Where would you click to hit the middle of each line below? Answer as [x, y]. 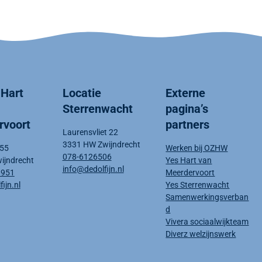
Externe [186, 93]
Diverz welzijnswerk [201, 234]
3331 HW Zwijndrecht [101, 145]
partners [188, 125]
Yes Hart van [189, 161]
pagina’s [187, 109]
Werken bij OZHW [197, 148]
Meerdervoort [190, 173]
